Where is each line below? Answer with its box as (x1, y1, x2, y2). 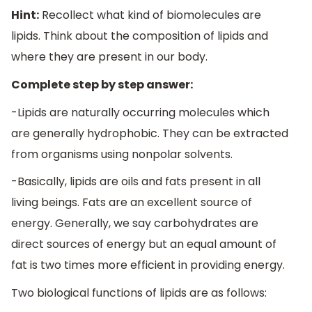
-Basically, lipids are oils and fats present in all (11, 173, 260, 190)
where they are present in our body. (11, 49, 208, 65)
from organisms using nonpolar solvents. (11, 146, 233, 162)
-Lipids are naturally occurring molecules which (11, 104, 270, 120)
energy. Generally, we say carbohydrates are (11, 215, 258, 232)
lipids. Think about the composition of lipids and (11, 28, 268, 45)
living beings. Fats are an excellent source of (11, 194, 252, 211)
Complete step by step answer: (11, 77, 193, 93)
